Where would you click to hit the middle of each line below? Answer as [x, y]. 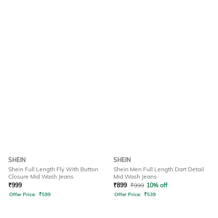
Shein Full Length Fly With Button [53, 169]
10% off [157, 185]
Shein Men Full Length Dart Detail [159, 169]
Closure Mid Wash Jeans [41, 177]
